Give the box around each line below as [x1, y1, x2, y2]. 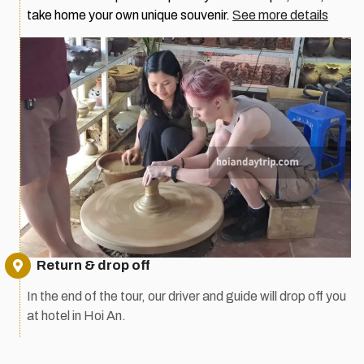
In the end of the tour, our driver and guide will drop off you [27, 289, 346, 303]
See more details [232, 8, 328, 23]
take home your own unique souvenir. [27, 8, 232, 23]
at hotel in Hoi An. [27, 309, 126, 323]
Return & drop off [37, 258, 150, 273]
